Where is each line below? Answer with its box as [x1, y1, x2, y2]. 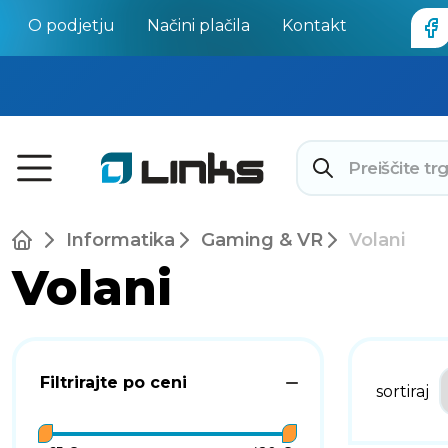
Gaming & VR [201, 229, 323, 251]
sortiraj [376, 381, 429, 401]
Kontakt [282, 16, 347, 35]
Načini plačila [147, 16, 250, 35]
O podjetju [28, 16, 115, 35]
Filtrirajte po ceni [40, 373, 187, 392]
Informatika [66, 229, 175, 251]
